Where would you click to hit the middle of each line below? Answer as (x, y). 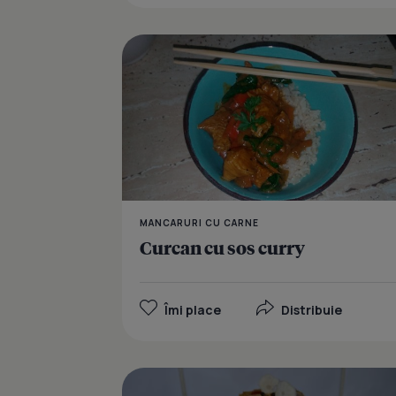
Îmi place (193, 310)
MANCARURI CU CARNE (199, 223)
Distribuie (312, 310)
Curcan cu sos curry (222, 248)
